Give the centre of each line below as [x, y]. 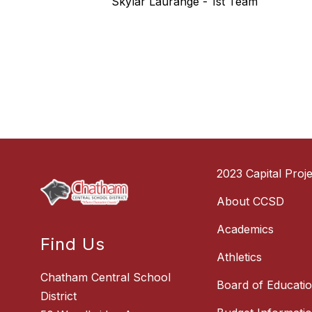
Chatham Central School [106, 278]
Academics [245, 229]
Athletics [240, 257]
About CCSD [251, 202]
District [59, 296]
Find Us [73, 244]
